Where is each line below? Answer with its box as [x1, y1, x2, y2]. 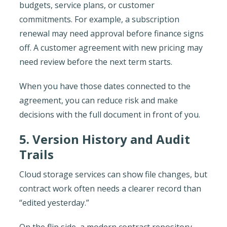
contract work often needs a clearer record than [19, 182, 201, 194]
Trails [19, 145, 54, 163]
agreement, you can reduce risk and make [19, 94, 178, 106]
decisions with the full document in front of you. [19, 108, 200, 120]
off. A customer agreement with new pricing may [19, 42, 203, 53]
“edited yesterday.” [19, 197, 89, 208]
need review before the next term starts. [19, 56, 172, 67]
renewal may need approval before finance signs [19, 27, 204, 39]
